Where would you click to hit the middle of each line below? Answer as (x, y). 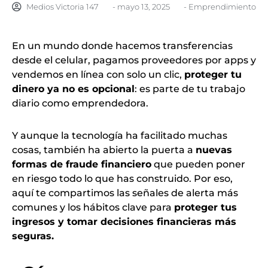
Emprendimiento (222, 6)
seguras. (33, 236)
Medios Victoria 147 (63, 6)
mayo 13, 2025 (144, 6)
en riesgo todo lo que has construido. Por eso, (122, 178)
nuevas (214, 150)
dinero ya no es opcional (73, 89)
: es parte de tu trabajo (190, 89)
